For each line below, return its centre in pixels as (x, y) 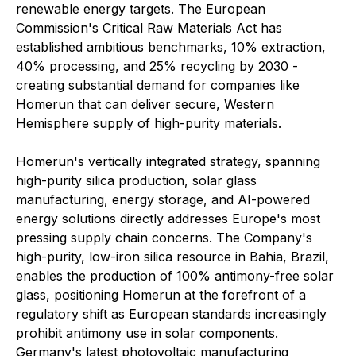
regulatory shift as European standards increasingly (171, 314)
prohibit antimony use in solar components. (147, 333)
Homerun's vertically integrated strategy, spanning (168, 161)
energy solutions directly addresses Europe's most (168, 219)
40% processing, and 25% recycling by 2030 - (157, 66)
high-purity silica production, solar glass (136, 180)
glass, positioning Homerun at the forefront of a (161, 295)
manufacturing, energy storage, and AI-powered (163, 199)
